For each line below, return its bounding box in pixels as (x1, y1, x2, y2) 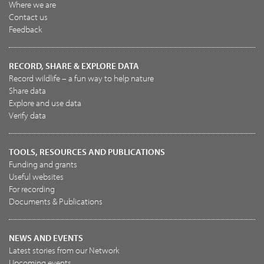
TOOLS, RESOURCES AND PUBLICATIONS (9, 146, 165, 157)
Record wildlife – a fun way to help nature (9, 72, 154, 84)
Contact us (9, 11, 48, 22)
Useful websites (9, 171, 64, 182)
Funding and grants (9, 159, 77, 170)
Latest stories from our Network (9, 245, 119, 256)
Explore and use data (9, 97, 81, 108)
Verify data (9, 110, 46, 121)
